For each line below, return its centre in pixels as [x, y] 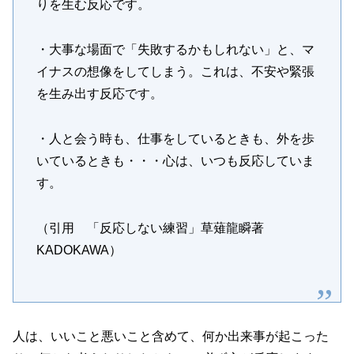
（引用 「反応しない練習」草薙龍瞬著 [156, 228]
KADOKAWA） [79, 250]
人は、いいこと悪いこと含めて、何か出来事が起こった [171, 336]
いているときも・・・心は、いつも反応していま [175, 161]
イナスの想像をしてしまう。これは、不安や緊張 [175, 72]
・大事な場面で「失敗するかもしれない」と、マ [175, 50]
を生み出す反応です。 [99, 94]
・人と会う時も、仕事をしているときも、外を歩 [175, 139]
